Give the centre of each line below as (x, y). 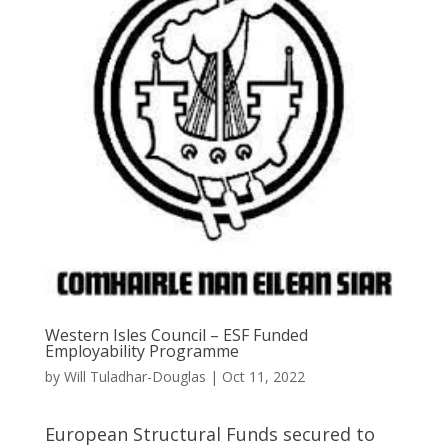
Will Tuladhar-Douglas (134, 377)
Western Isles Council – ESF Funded (176, 335)
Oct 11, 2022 (263, 377)
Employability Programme (141, 351)
